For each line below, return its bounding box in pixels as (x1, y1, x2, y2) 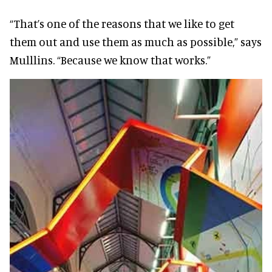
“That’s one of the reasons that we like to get (10, 16, 234, 30)
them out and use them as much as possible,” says (10, 34, 262, 49)
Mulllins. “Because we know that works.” (10, 52, 211, 67)
